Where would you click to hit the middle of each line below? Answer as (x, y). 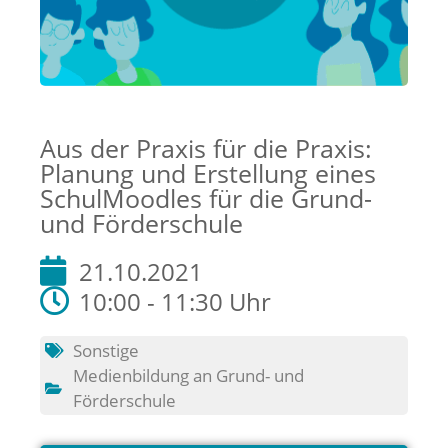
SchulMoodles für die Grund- (206, 198)
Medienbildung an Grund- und (188, 375)
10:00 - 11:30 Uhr (175, 301)
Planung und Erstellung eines (208, 173)
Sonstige (106, 350)
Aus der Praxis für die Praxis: (206, 148)
